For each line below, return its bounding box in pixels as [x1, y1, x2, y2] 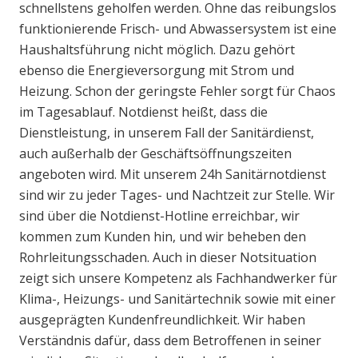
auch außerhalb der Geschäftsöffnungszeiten [19, 145, 292, 163]
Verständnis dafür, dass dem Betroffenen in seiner [19, 332, 321, 350]
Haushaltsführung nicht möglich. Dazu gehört [19, 41, 295, 59]
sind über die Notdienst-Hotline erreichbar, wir [19, 207, 300, 225]
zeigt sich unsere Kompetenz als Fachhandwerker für [19, 269, 337, 288]
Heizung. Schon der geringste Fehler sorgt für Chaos [19, 82, 336, 101]
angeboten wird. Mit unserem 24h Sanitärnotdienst [19, 165, 326, 184]
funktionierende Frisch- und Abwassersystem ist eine [19, 20, 336, 38]
